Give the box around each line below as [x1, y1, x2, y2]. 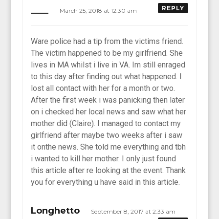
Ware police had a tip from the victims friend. [31, 36, 184, 46]
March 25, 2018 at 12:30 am [60, 6, 139, 14]
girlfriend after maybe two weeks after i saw [31, 130, 183, 140]
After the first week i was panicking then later [31, 95, 185, 105]
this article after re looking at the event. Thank [31, 165, 186, 175]
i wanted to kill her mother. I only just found [31, 153, 176, 163]
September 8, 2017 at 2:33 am [91, 207, 177, 215]
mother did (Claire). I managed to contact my [31, 118, 181, 128]
